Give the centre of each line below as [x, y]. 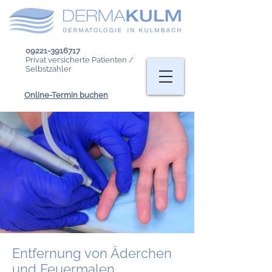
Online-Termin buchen [66, 95]
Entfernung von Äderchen [92, 253]
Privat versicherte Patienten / [80, 60]
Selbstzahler [49, 69]
